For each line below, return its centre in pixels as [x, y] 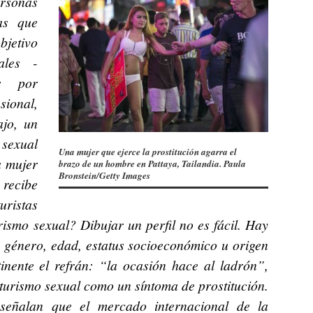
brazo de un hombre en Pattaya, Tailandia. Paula [152, 163]
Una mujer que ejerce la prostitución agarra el [148, 151]
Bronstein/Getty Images [104, 175]
